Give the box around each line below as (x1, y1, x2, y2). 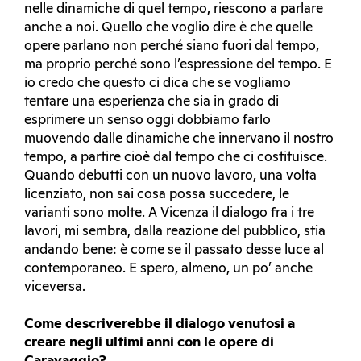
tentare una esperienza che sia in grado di (24, 95, 279, 109)
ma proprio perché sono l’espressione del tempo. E (24, 58, 332, 72)
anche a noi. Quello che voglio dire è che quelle (24, 21, 313, 35)
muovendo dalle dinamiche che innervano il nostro (24, 132, 334, 146)
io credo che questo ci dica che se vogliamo (24, 77, 291, 90)
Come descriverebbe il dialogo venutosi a (24, 317, 295, 331)
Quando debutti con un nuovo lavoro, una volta (24, 169, 317, 183)
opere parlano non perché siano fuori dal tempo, (24, 39, 319, 53)
